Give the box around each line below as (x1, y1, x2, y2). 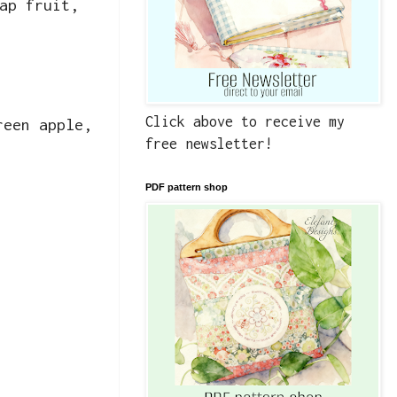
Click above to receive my (145, 113, 345, 130)
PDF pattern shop (145, 182, 228, 193)
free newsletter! (145, 136, 273, 152)
